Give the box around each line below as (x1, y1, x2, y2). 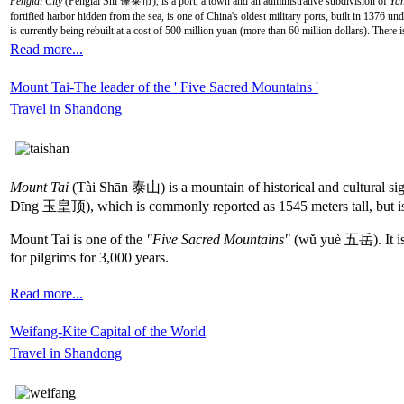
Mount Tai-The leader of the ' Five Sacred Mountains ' (10, 78, 318, 95)
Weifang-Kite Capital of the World (10, 323, 206, 339)
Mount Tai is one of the (10, 231, 146, 247)
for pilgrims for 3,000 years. (10, 249, 169, 265)
